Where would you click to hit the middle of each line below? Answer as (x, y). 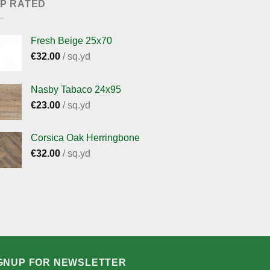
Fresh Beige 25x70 (71, 41)
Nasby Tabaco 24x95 (76, 90)
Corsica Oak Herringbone (85, 138)
